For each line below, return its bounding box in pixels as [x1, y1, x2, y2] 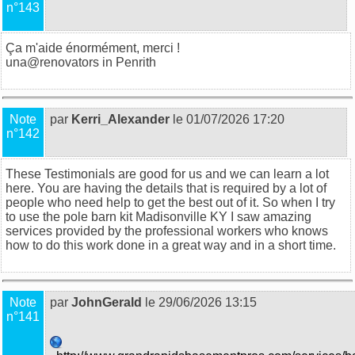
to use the [6, 209, 63, 223]
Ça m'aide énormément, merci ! [6, 40, 180, 55]
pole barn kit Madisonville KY [63, 209, 227, 223]
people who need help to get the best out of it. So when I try [6, 195, 335, 209]
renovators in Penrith [40, 55, 156, 69]
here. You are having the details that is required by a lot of [6, 181, 326, 195]
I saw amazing [227, 209, 311, 223]
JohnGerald [71, 295, 142, 309]
